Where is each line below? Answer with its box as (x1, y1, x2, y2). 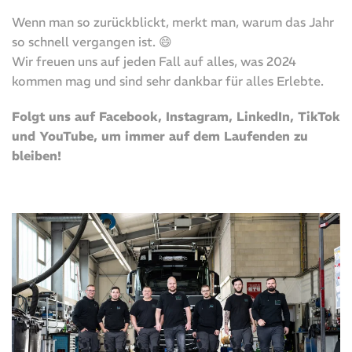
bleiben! (12, 148, 61, 164)
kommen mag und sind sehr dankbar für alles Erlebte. (12, 73, 324, 90)
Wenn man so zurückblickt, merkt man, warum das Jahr (12, 14, 334, 31)
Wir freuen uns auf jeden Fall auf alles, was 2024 (12, 53, 296, 70)
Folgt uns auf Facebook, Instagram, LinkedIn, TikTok (12, 108, 340, 125)
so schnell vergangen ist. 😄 (12, 34, 172, 50)
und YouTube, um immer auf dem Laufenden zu (12, 128, 308, 145)
